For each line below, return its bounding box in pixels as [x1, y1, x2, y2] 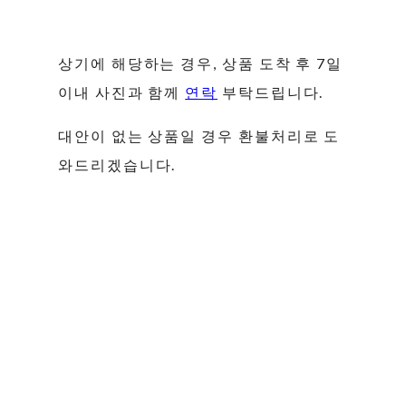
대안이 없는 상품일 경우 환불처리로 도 [58, 126, 341, 144]
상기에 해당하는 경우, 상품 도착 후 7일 [58, 53, 343, 72]
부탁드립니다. [217, 82, 329, 101]
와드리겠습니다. [58, 155, 181, 173]
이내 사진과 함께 [58, 82, 186, 101]
